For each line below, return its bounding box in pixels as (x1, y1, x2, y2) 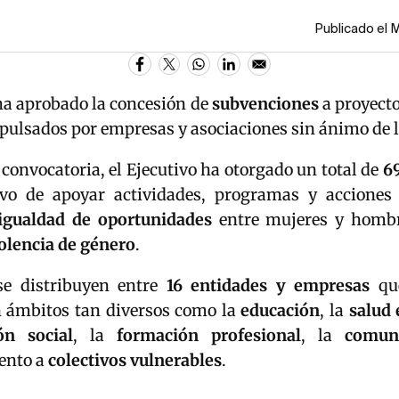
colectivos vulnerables (48, 350, 222, 371)
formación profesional (117, 325, 301, 346)
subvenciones (211, 94, 319, 115)
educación (240, 300, 321, 322)
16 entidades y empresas (166, 275, 370, 297)
